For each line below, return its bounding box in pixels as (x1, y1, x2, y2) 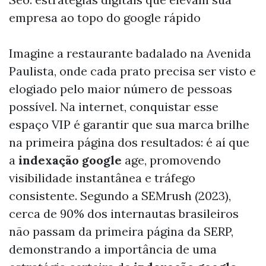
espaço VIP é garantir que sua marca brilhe (9, 117, 249, 132)
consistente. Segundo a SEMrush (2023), (9, 188, 231, 203)
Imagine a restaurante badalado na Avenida (9, 46, 251, 61)
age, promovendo (122, 153, 221, 167)
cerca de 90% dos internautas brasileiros (9, 206, 239, 221)
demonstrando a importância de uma (9, 242, 217, 256)
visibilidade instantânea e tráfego (9, 170, 195, 185)
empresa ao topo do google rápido (9, 10, 201, 25)
